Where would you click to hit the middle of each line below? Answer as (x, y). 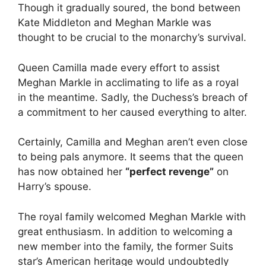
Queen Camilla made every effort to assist (119, 67)
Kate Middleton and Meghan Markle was (115, 23)
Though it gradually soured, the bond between (129, 8)
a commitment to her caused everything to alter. (132, 112)
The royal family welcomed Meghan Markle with (132, 216)
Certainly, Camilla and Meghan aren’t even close (133, 142)
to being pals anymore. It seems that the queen (131, 157)
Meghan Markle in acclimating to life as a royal (128, 82)
